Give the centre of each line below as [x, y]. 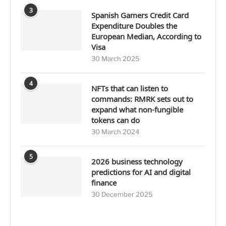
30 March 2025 [116, 59]
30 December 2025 [122, 194]
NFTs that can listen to [130, 89]
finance [104, 183]
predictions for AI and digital [141, 172]
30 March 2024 [115, 132]
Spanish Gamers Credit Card [140, 15]
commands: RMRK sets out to [142, 99]
